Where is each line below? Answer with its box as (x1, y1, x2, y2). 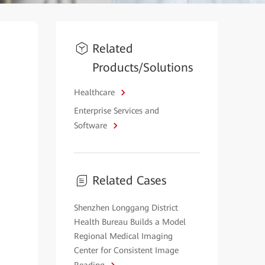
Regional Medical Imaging (73, 231, 173, 241)
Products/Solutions (92, 60, 193, 75)
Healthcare (73, 88, 117, 97)
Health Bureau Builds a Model (73, 217, 186, 227)
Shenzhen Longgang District (73, 203, 178, 212)
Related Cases (92, 173, 166, 188)
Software (73, 121, 109, 130)
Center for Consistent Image (73, 245, 179, 255)
